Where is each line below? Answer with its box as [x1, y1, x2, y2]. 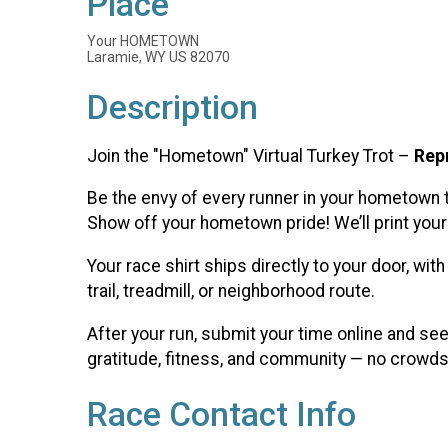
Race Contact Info [87, 394, 356, 434]
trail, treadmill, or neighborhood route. [87, 280, 375, 301]
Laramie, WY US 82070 [87, 49, 230, 66]
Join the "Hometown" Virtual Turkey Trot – [87, 145, 414, 166]
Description [87, 88, 258, 128]
